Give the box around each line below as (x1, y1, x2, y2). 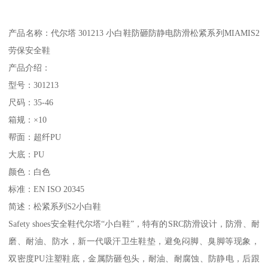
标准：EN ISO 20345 (8, 184, 85, 194)
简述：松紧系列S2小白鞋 (8, 201, 102, 211)
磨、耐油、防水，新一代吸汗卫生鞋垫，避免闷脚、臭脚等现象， (8, 236, 260, 246)
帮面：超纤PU (8, 132, 62, 142)
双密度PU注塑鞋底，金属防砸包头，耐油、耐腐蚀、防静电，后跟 (8, 253, 260, 263)
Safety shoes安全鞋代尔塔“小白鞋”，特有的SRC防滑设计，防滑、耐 (8, 218, 260, 229)
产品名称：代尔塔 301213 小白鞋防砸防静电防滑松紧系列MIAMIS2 (8, 28, 260, 38)
